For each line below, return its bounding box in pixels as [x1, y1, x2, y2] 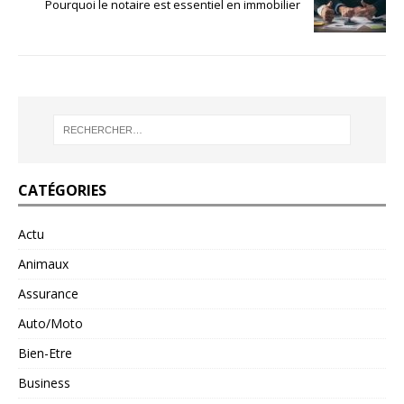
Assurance [18, 285, 78, 303]
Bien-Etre [18, 344, 72, 363]
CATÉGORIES [18, 180, 106, 201]
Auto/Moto [18, 315, 83, 333]
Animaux [18, 255, 69, 273]
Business [18, 374, 70, 392]
